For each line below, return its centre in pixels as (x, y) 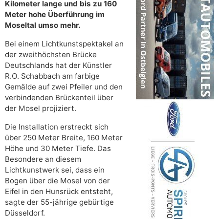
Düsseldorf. (25, 213)
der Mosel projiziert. (41, 108)
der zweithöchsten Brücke (51, 54)
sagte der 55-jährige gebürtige (59, 202)
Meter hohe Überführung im (55, 14)
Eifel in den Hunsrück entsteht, (59, 191)
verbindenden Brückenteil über (59, 97)
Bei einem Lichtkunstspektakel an (64, 44)
